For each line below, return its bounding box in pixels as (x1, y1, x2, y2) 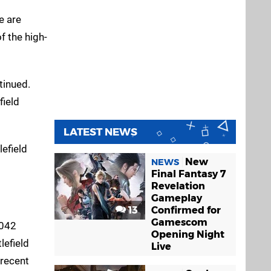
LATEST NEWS (64, 126, 137, 139)
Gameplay (151, 192, 202, 204)
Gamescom (151, 217, 207, 229)
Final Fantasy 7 (151, 168, 226, 180)
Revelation (151, 180, 205, 192)
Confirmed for (151, 204, 221, 217)
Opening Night (151, 229, 224, 241)
